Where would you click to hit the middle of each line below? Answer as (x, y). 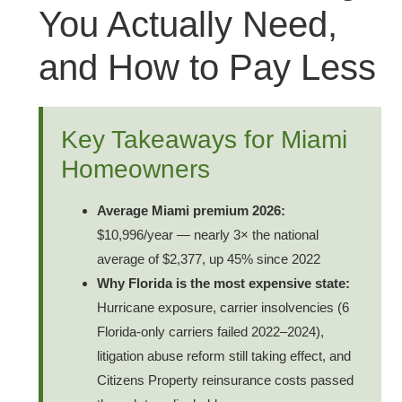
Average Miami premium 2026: (191, 211)
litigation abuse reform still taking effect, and (224, 356)
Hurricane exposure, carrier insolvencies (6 (223, 308)
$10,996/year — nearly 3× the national (208, 235)
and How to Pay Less (207, 68)
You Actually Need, (188, 25)
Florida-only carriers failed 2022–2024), (210, 332)
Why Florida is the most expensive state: (223, 284)
